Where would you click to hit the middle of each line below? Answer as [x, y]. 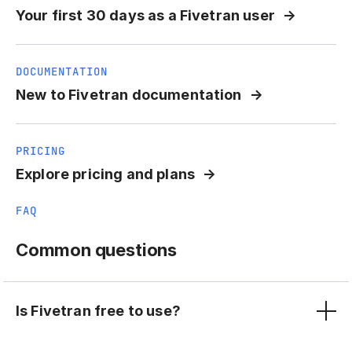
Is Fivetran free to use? [98, 310]
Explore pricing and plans [105, 174]
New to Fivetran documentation [129, 95]
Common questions [96, 250]
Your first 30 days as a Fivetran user [145, 16]
